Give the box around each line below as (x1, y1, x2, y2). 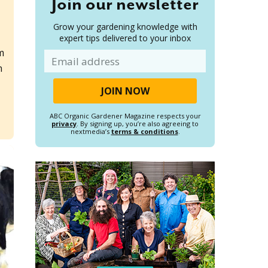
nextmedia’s (70, 127, 111, 136)
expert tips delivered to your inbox (59, 32, 191, 44)
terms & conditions (111, 127, 178, 136)
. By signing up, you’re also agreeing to (77, 119, 199, 129)
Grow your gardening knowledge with (53, 21, 197, 33)
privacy (51, 119, 77, 129)
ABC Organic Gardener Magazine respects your (49, 111, 201, 121)
